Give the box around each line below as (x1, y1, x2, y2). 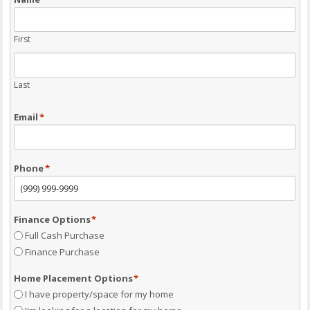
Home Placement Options (14, 271, 134, 284)
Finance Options (14, 212, 91, 226)
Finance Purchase (25, 245, 100, 258)
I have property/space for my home (25, 288, 174, 301)
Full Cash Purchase (25, 229, 105, 242)
